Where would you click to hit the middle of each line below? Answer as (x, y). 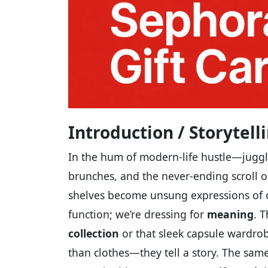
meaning (230, 214)
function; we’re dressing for (138, 214)
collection (94, 233)
